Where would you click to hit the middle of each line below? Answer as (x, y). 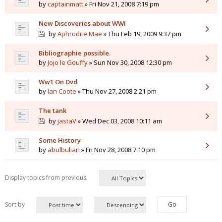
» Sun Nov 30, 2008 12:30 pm (130, 62)
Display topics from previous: (47, 178)
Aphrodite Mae (80, 34)
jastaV (67, 121)
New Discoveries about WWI (82, 23)
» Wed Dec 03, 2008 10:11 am (119, 121)
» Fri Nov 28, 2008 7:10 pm (118, 150)
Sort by (16, 204)
